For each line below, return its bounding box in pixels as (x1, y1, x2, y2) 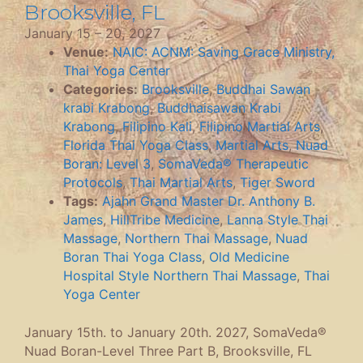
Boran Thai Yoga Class (63, 249, 202, 266)
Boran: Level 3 (63, 156, 151, 173)
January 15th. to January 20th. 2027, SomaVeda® (24, 324, 327, 341)
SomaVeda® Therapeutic (158, 156, 309, 173)
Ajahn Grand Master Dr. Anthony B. (102, 193, 315, 210)
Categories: (63, 81, 138, 98)
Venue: (63, 44, 109, 61)
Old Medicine (209, 249, 289, 266)
